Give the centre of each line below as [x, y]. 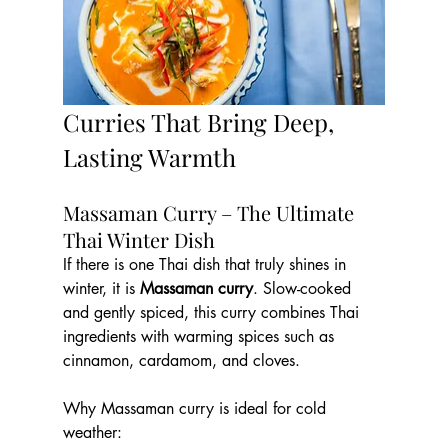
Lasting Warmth [149, 157]
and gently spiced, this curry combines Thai [213, 313]
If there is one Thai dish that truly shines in [206, 265]
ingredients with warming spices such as [200, 337]
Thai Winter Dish [138, 240]
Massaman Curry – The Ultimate [210, 213]
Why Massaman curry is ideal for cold [196, 409]
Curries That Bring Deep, [201, 122]
